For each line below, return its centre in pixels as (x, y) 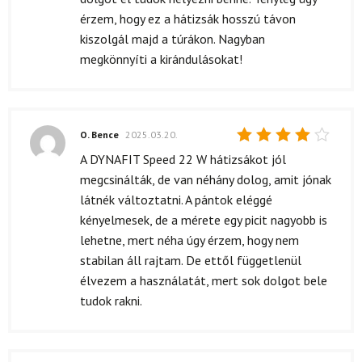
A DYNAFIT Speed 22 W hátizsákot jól (183, 160)
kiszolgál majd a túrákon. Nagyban (173, 39)
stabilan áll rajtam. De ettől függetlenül (191, 261)
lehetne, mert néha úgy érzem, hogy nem (189, 240)
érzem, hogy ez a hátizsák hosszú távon (188, 19)
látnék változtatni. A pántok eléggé (176, 200)
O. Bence (101, 134)
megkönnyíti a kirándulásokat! (161, 59)
